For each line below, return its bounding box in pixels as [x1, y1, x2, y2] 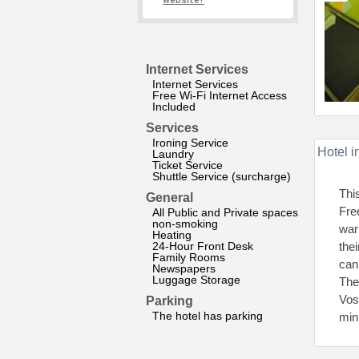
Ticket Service [152, 159, 223, 171]
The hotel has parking [152, 309, 263, 322]
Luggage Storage [152, 273, 240, 286]
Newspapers [152, 262, 216, 275]
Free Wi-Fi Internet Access [152, 89, 287, 102]
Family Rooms [152, 251, 225, 264]
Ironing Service [152, 136, 228, 149]
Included [152, 100, 196, 113]
